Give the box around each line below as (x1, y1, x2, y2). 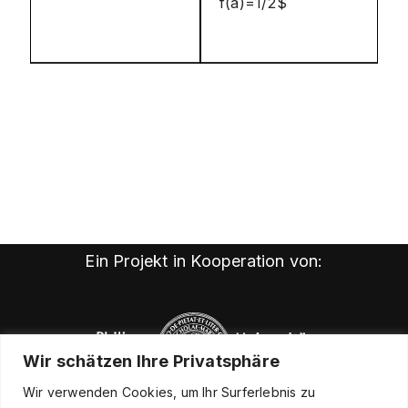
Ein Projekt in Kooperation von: (85, 251, 323, 271)
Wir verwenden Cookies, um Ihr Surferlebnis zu (23, 383, 316, 400)
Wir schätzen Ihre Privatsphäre (23, 351, 280, 371)
